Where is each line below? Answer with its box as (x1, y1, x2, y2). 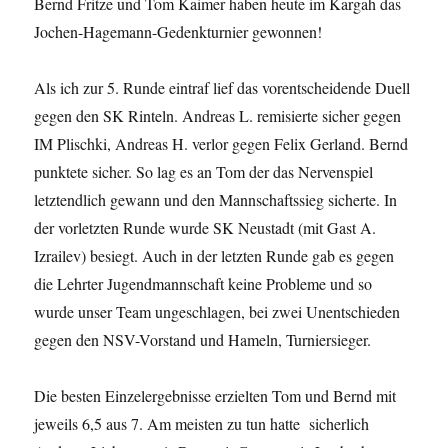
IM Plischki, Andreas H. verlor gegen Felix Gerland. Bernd (34, 132, 409, 154)
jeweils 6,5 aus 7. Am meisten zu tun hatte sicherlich (34, 412, 370, 434)
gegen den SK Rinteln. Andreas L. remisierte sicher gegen (34, 104, 402, 126)
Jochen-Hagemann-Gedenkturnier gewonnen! (34, 20, 323, 42)
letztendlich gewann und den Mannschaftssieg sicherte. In (34, 188, 398, 210)
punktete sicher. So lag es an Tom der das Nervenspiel (34, 160, 374, 182)
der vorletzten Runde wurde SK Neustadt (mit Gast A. (34, 216, 377, 238)
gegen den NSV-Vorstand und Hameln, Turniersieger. (34, 328, 372, 350)
